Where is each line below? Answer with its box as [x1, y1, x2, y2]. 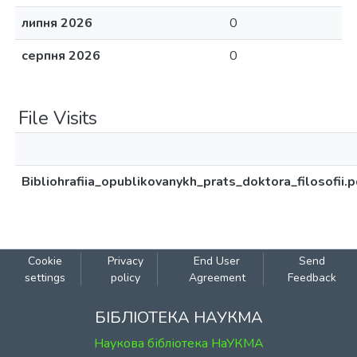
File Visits [18, 105, 97, 131]
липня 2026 [22, 14, 92, 32]
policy [110, 270, 140, 285]
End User [194, 253, 241, 269]
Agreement [188, 270, 245, 285]
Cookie [27, 253, 62, 269]
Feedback [288, 270, 337, 285]
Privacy [107, 253, 143, 269]
